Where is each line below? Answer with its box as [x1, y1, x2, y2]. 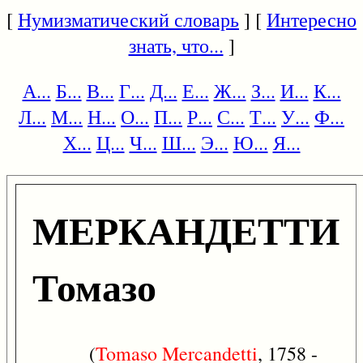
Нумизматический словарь [18, 6, 239, 32]
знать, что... [128, 32, 224, 58]
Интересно [267, 6, 357, 32]
